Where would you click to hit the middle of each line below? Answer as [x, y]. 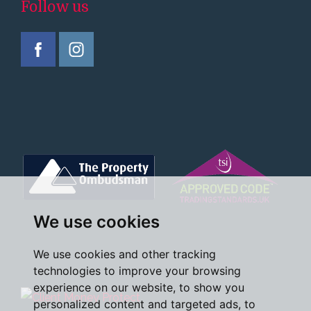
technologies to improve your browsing [137, 271]
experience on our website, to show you [139, 287]
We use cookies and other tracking [125, 254]
